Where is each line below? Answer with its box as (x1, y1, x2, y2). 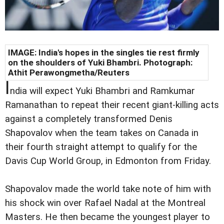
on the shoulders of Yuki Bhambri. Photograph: (8, 57, 192, 67)
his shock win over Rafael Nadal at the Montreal (5, 197, 205, 208)
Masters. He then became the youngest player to (5, 211, 210, 222)
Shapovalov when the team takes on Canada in (5, 127, 198, 138)
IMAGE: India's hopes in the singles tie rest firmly (8, 47, 199, 57)
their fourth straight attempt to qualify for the (5, 141, 197, 152)
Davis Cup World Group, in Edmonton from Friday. (5, 155, 211, 166)
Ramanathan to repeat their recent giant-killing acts (5, 99, 219, 110)
